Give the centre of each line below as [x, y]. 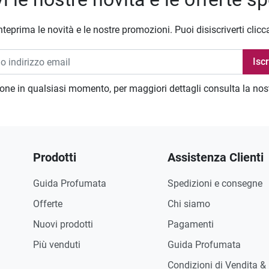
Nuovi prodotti [63, 225]
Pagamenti [190, 225]
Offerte [47, 204]
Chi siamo [189, 204]
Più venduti [56, 245]
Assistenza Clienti [215, 158]
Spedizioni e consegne [215, 184]
